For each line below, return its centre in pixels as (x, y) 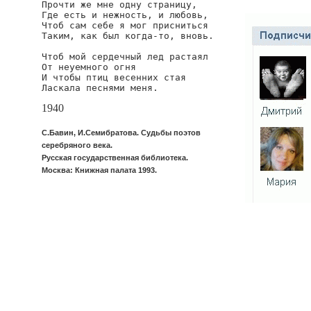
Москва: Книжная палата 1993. (99, 170)
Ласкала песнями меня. (100, 88)
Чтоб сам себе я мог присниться (125, 25)
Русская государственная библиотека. (115, 158)
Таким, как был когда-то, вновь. (128, 36)
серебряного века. (77, 145)
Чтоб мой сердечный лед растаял (125, 57)
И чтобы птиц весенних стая (114, 77)
